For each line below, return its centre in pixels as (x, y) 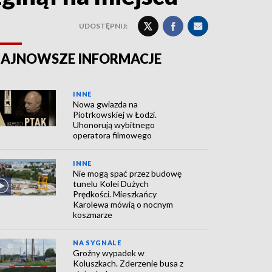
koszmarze (93, 215)
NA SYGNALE (97, 243)
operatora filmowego (113, 135)
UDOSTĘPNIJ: (103, 26)
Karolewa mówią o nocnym (123, 204)
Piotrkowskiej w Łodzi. (115, 114)
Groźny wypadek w (109, 253)
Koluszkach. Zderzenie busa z (128, 263)
